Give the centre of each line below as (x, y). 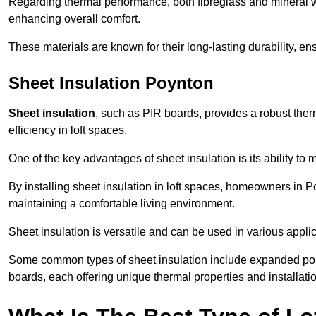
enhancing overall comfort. (74, 19)
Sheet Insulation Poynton (111, 83)
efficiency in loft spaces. (68, 130)
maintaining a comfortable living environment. (122, 204)
